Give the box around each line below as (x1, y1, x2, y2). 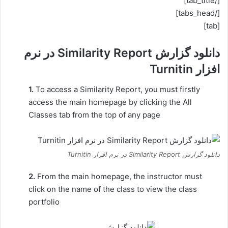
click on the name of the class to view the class (28, 184, 197, 194)
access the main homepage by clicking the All (28, 97, 192, 107)
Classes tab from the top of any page (28, 110, 160, 120)
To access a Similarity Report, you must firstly (34, 84, 200, 94)
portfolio (28, 197, 60, 207)
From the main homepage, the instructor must (35, 172, 202, 181)
